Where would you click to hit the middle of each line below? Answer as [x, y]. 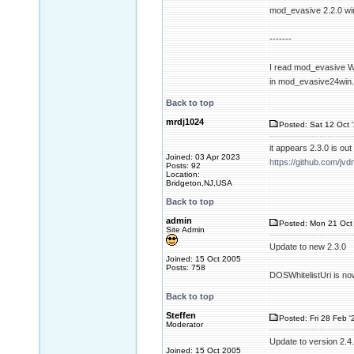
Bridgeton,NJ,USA [199, 183]
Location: [183, 174]
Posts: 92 [183, 166]
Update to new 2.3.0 [308, 247]
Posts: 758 [186, 267]
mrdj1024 [185, 122]
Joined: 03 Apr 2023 [203, 157]
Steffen [181, 315]
